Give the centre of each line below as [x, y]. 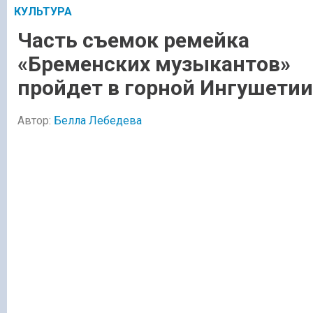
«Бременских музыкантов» [154, 64]
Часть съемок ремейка [133, 40]
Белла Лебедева [98, 121]
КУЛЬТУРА [43, 11]
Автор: [36, 121]
